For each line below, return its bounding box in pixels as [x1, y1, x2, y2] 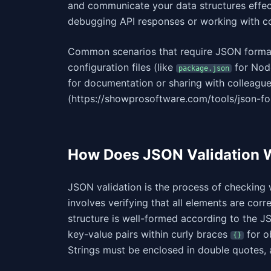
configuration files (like [68, 61, 176, 73]
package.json [178, 64, 229, 73]
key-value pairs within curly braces [68, 228, 230, 240]
